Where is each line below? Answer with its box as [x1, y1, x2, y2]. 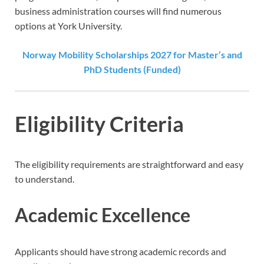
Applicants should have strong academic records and [15, 246, 226, 258]
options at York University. [15, 19, 122, 31]
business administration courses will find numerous [15, 5, 222, 16]
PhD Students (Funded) [83, 63, 181, 75]
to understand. [15, 173, 74, 184]
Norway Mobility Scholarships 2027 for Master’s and [22, 48, 242, 60]
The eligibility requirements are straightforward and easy [15, 158, 243, 170]
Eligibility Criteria [15, 111, 184, 137]
